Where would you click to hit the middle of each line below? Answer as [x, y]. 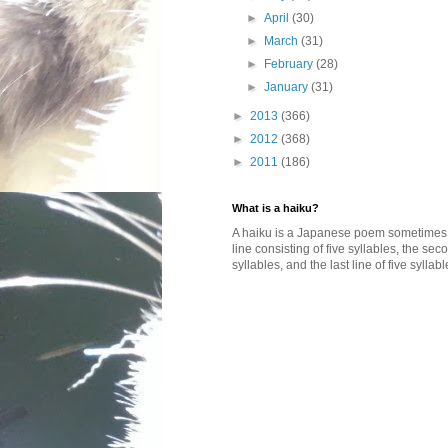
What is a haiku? [275, 208]
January [288, 87]
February [290, 64]
